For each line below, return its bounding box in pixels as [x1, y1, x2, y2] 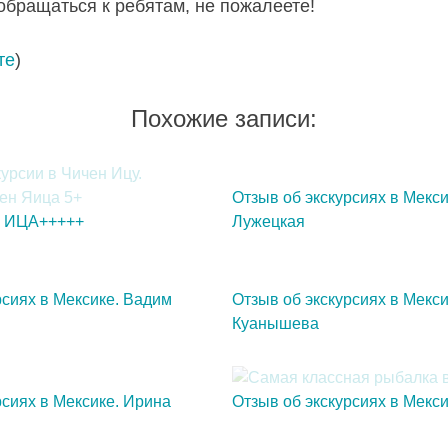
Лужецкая [231, 213, 305, 230]
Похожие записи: [131, 105, 317, 132]
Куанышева [231, 315, 319, 332]
